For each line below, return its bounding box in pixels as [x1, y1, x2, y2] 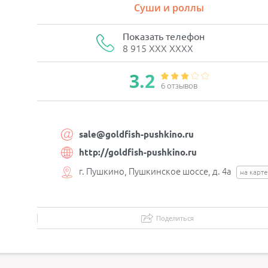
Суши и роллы [134, 1, 205, 14]
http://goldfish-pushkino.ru [78, 147, 197, 157]
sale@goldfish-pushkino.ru [78, 129, 194, 139]
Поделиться [156, 214, 194, 223]
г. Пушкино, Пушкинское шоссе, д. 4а [78, 166, 233, 176]
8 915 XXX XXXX [122, 43, 193, 54]
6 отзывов [161, 80, 198, 91]
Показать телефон [122, 31, 205, 42]
